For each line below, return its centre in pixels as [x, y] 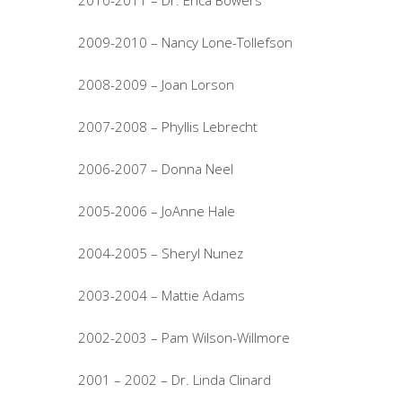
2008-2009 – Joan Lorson [156, 84]
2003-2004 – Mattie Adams [162, 295]
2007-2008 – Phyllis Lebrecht [168, 127]
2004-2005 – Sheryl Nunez [161, 253]
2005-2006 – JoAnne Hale [157, 211]
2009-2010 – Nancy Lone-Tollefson [185, 42]
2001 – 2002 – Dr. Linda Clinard [175, 380]
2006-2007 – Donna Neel [156, 169]
